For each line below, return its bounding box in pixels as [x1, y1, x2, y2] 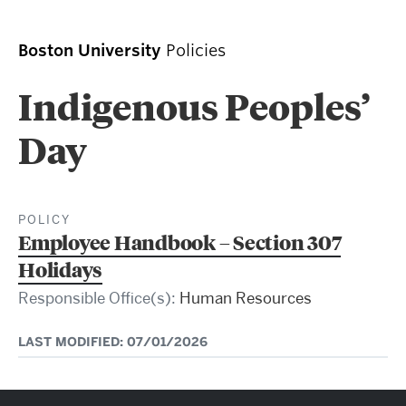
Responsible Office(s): [18, 287, 179, 308]
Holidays [18, 255, 102, 283]
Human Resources [179, 287, 312, 308]
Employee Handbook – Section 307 [18, 227, 342, 256]
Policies [166, 40, 226, 60]
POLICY [18, 210, 71, 227]
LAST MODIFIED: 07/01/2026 [18, 333, 208, 351]
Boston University [18, 40, 161, 60]
